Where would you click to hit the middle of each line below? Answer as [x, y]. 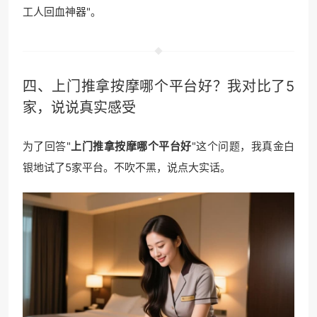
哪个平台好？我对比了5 [217, 86]
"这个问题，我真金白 [243, 146]
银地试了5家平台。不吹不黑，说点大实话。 [127, 167]
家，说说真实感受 [79, 107]
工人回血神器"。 [62, 11]
